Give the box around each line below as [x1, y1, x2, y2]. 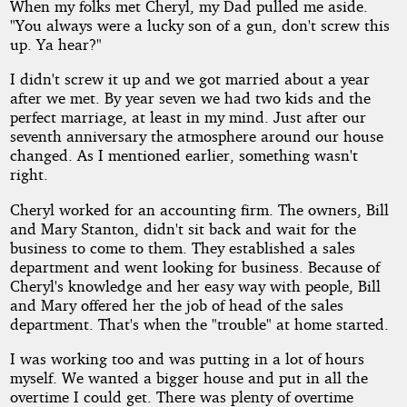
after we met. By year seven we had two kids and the [9, 88, 371, 108]
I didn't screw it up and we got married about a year [9, 69, 370, 89]
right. [9, 164, 48, 184]
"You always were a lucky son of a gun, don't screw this [9, 15, 390, 35]
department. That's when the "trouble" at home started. [9, 313, 389, 333]
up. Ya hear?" [9, 34, 102, 54]
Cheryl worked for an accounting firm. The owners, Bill [9, 199, 389, 219]
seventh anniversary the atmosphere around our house [9, 126, 383, 146]
